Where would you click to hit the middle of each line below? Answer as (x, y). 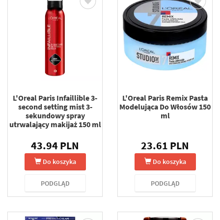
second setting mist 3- (55, 106)
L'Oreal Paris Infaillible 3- (55, 97)
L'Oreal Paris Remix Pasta (165, 97)
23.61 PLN (165, 145)
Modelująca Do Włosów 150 (165, 106)
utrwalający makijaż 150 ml (55, 124)
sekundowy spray (55, 115)
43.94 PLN (55, 145)
